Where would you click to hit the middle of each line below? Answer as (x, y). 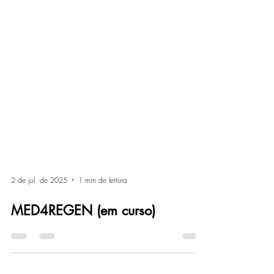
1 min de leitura (103, 213)
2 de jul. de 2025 (39, 213)
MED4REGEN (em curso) (83, 244)
